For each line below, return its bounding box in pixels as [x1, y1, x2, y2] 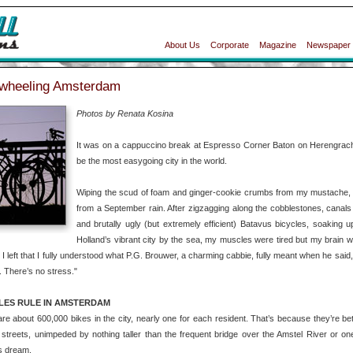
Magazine [259, 40, 296, 50]
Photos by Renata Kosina [76, 109, 173, 118]
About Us [165, 40, 200, 50]
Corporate [210, 40, 249, 50]
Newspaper [307, 40, 351, 50]
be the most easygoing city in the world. [76, 156, 227, 165]
